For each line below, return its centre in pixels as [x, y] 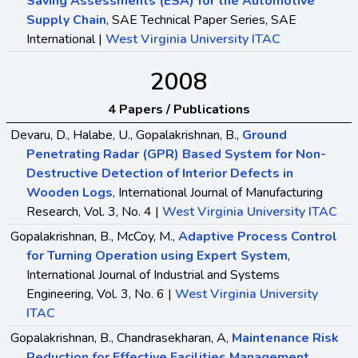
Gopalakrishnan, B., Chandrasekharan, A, [121, 338]
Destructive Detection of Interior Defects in [160, 173]
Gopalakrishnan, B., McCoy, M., [94, 236]
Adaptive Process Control [258, 236]
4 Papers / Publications [179, 109]
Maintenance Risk [285, 338]
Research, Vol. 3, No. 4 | [94, 211]
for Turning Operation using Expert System [157, 255]
